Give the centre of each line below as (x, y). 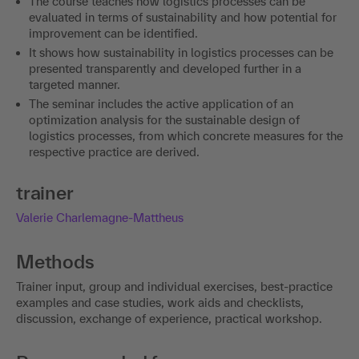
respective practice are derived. (114, 152)
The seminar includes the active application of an (161, 104)
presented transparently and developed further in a (165, 69)
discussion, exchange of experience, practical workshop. (169, 319)
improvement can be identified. (113, 34)
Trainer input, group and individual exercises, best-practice (174, 287)
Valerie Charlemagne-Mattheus (100, 218)
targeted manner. (75, 85)
